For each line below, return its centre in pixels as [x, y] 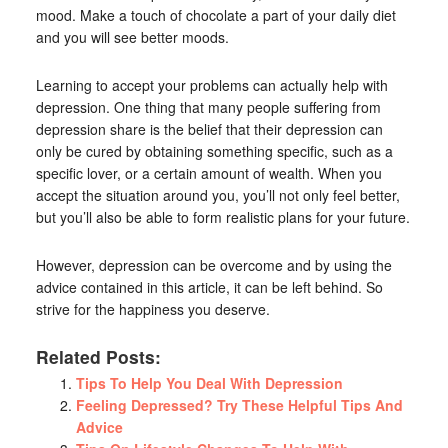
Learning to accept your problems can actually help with [211, 85]
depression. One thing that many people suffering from [208, 107]
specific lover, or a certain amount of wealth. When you [208, 173]
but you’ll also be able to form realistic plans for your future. [222, 217]
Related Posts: [98, 356]
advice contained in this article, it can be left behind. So [209, 287]
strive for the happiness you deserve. [152, 309]
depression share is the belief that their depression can [209, 129]
